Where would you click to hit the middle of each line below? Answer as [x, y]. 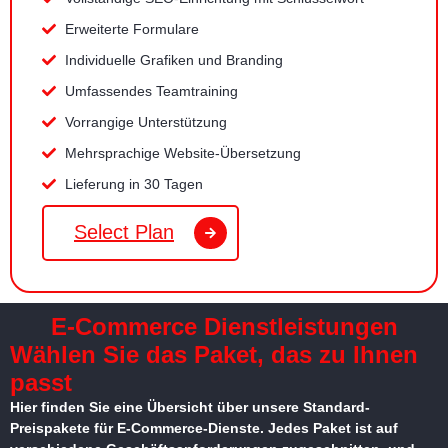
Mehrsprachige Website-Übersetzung [182, 152]
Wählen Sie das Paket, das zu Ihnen [214, 355]
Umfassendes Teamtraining [151, 90]
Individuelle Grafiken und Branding [173, 59]
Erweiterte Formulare [131, 28]
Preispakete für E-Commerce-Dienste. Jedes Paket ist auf [204, 428]
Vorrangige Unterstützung [145, 121]
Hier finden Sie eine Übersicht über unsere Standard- [190, 407]
